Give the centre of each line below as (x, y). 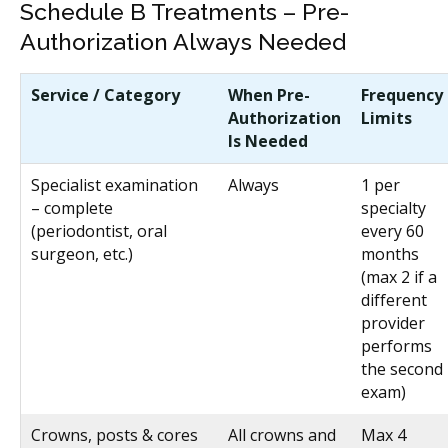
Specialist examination (114, 184)
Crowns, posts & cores (114, 434)
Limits (386, 117)
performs (396, 345)
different (394, 299)
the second (402, 368)
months (390, 253)
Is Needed (268, 140)
